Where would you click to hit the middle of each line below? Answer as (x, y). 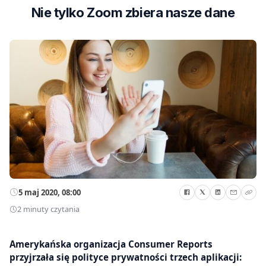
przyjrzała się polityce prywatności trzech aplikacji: (126, 257)
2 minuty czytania (48, 209)
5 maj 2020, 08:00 (50, 192)
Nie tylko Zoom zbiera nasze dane (133, 12)
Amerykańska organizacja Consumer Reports (111, 244)
